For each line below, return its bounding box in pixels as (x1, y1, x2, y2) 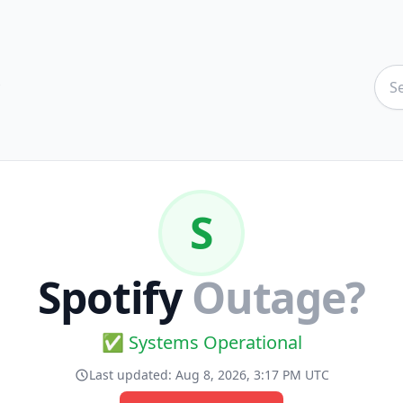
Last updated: (88, 366, 175, 383)
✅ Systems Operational (101, 330, 302, 354)
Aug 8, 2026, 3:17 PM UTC (175, 366, 329, 383)
